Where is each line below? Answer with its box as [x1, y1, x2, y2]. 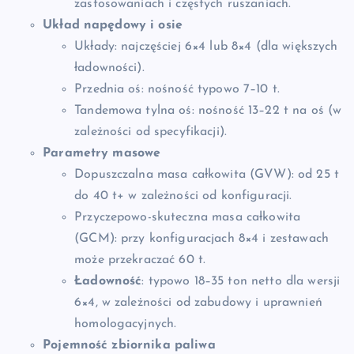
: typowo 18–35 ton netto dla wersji [141, 275, 341, 288]
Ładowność [74, 275, 142, 288]
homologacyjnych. [74, 318, 177, 331]
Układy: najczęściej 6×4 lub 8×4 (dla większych [74, 40, 338, 54]
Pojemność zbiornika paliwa [43, 339, 216, 352]
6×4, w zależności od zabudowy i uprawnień [74, 296, 322, 310]
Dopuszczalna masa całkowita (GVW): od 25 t [74, 168, 339, 182]
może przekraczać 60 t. [74, 254, 206, 267]
